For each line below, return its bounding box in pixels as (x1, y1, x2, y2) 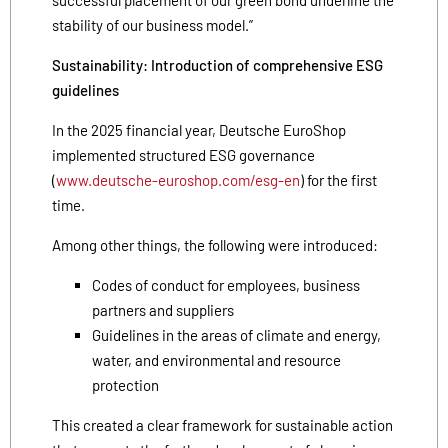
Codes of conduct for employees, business (92, 275, 360, 294)
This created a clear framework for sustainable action (52, 415, 393, 434)
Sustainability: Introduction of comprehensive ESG (52, 55, 383, 74)
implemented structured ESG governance (52, 145, 315, 164)
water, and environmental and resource (92, 350, 341, 369)
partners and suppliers (92, 300, 234, 319)
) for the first (300, 170, 377, 189)
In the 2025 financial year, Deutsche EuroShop (52, 120, 346, 139)
